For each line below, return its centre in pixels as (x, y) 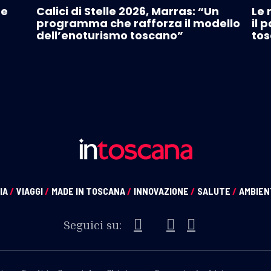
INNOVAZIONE (162, 191)
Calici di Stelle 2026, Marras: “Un (128, 11)
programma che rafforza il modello (139, 24)
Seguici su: (93, 225)
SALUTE (215, 191)
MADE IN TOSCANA (89, 191)
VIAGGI (31, 191)
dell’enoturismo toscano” (110, 36)
